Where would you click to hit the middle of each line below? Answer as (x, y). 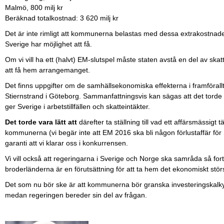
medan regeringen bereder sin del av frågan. (76, 195)
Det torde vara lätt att (42, 122)
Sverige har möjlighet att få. (48, 44)
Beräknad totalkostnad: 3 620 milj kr (62, 18)
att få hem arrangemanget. (47, 70)
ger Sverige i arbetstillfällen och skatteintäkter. (77, 107)
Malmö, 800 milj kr (34, 8)
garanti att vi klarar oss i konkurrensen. (66, 143)
